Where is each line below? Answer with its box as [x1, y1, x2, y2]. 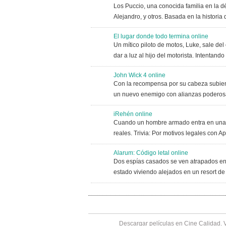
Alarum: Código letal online [113, 149, 188, 156]
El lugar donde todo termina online [113, 33, 208, 40]
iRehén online [113, 110, 152, 118]
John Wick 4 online [113, 72, 165, 79]
